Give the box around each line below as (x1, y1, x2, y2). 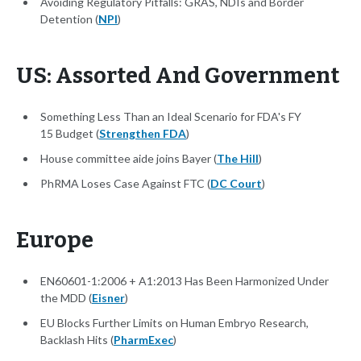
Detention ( (40, 12, 98, 27)
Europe (16, 227, 93, 254)
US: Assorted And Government (16, 63, 339, 89)
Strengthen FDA (99, 127, 186, 141)
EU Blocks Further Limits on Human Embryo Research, (40, 316, 309, 330)
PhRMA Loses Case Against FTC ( (40, 176, 210, 191)
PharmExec (114, 333, 173, 347)
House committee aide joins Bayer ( (40, 151, 217, 166)
